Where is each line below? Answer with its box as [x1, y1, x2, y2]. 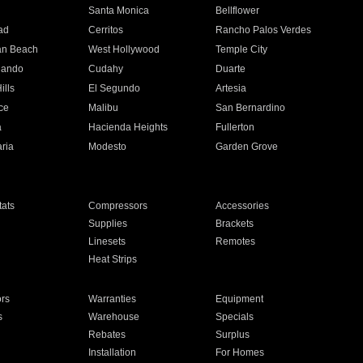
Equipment [216, 293, 264, 305]
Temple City [216, 44, 268, 55]
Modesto [88, 141, 126, 152]
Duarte [216, 63, 246, 75]
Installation [88, 347, 136, 358]
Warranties [88, 293, 136, 305]
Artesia [216, 83, 247, 94]
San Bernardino [216, 102, 286, 113]
